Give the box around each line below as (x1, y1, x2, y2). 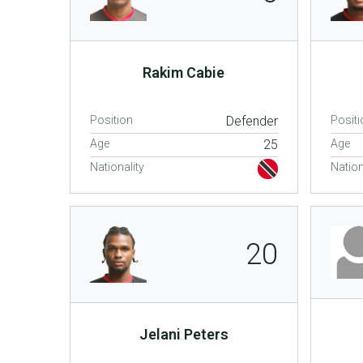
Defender (225, 113, 278, 129)
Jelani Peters (139, 325, 228, 343)
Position (90, 113, 133, 126)
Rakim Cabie (143, 64, 225, 81)
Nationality (90, 160, 144, 173)
